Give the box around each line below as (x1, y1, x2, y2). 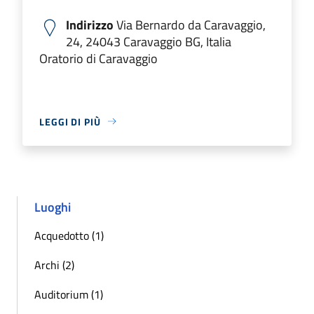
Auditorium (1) (34, 285, 103, 303)
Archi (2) (34, 256, 74, 273)
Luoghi (34, 197, 71, 217)
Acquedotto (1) (34, 226, 104, 244)
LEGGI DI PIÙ (39, 114, 101, 129)
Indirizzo (66, 15, 114, 34)
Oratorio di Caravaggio (39, 48, 158, 68)
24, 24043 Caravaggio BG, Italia (66, 32, 231, 51)
